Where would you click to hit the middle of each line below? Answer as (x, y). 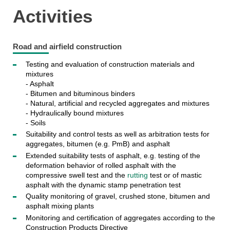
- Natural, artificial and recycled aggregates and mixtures (117, 103)
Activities (52, 16)
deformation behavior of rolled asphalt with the (101, 165)
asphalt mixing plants (60, 206)
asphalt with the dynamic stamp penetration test (103, 185)
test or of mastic (175, 175)
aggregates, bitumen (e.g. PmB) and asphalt (98, 144)
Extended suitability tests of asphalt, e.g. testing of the (113, 155)
